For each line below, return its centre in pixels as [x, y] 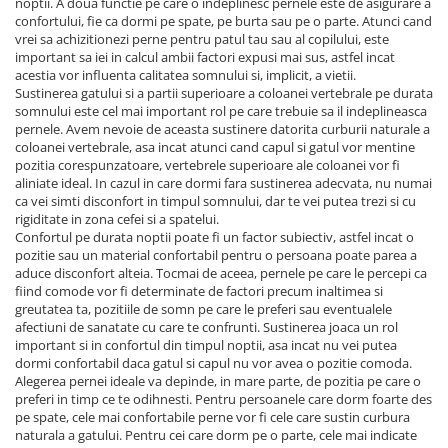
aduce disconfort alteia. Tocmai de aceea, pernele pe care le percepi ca [221, 273]
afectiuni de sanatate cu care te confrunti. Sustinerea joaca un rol [206, 327]
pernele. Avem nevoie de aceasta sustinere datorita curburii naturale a [222, 129]
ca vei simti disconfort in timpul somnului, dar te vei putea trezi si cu [215, 201]
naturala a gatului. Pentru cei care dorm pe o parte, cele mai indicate [216, 435]
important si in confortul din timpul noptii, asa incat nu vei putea [206, 345]
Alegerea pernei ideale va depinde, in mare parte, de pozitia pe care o [218, 381]
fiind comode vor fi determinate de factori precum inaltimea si [199, 291]
